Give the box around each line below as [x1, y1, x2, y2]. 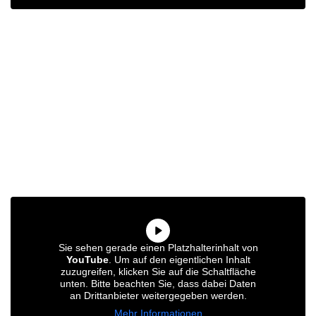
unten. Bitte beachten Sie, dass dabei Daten [60, 277, 256, 289]
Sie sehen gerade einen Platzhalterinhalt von [58, 241, 258, 253]
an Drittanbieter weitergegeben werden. [69, 289, 247, 301]
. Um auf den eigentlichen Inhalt [108, 253, 250, 265]
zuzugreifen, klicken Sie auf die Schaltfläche [60, 265, 256, 277]
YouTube [66, 253, 109, 265]
